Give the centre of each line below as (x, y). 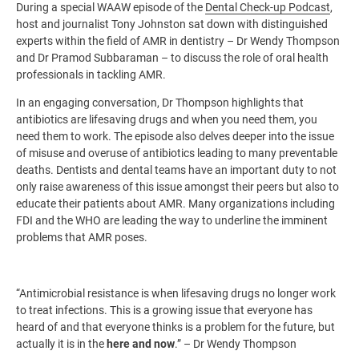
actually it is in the (61, 343)
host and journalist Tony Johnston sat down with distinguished (172, 24)
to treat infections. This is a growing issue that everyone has (164, 310)
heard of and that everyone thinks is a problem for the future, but (175, 327)
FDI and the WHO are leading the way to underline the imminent (172, 220)
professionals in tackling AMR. (91, 74)
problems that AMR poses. (82, 237)
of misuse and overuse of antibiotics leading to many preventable (177, 153)
